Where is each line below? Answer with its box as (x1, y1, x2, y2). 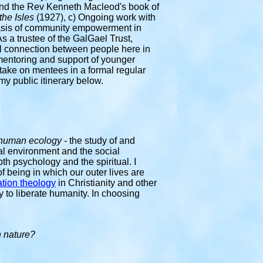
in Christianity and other (58, 178, 157, 188)
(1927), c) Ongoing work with (36, 12, 156, 22)
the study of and (69, 136, 135, 146)
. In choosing (87, 188, 140, 198)
